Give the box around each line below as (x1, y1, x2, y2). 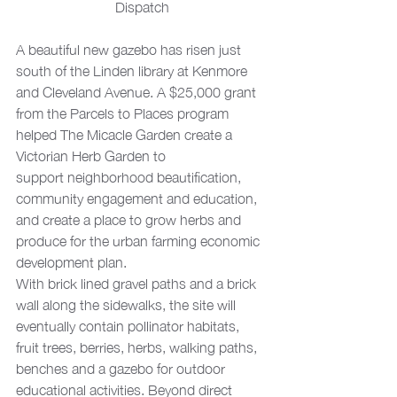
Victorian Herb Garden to (16, 147, 169, 164)
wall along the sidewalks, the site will (16, 296, 239, 313)
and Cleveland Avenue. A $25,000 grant (16, 83, 260, 100)
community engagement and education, (16, 190, 261, 206)
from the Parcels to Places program (16, 105, 232, 121)
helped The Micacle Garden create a (16, 126, 236, 143)
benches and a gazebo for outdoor (16, 360, 229, 377)
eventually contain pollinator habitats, (16, 317, 243, 334)
